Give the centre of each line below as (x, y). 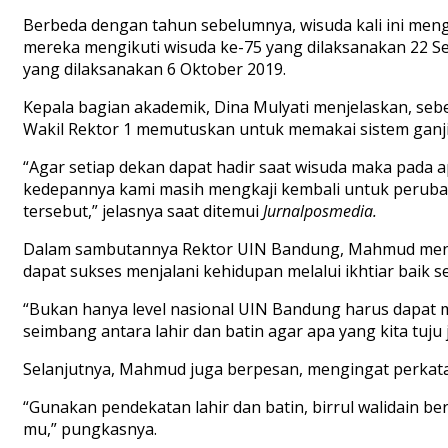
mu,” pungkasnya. (90, 428)
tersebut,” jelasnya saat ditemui (143, 210)
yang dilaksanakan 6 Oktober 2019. (154, 68)
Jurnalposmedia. (320, 210)
